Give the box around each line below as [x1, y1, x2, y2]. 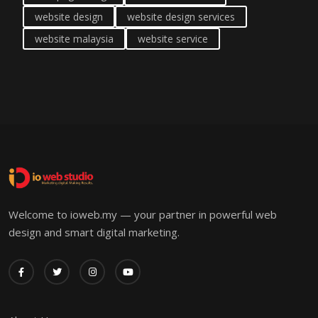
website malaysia [35, 32, 114, 45]
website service [138, 32, 208, 45]
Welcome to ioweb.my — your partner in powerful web [9, 207, 277, 222]
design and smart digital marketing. [9, 225, 180, 240]
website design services [127, 10, 235, 23]
